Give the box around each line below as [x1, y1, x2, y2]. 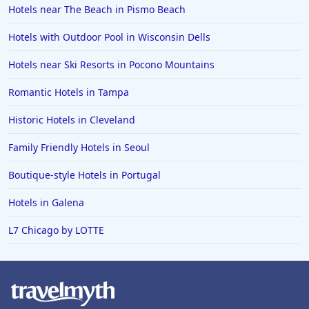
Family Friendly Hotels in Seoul [8, 141, 150, 154]
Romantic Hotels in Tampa [8, 86, 129, 99]
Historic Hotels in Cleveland [8, 113, 135, 127]
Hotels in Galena [8, 196, 84, 210]
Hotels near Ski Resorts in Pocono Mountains [8, 58, 215, 72]
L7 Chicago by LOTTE [8, 223, 104, 237]
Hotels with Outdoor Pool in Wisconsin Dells [8, 30, 210, 44]
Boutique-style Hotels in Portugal [8, 168, 161, 182]
